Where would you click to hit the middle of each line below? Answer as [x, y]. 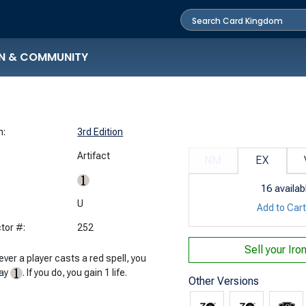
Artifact [94, 155]
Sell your [267, 249]
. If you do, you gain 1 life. [75, 272]
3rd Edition [100, 131]
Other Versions [223, 281]
